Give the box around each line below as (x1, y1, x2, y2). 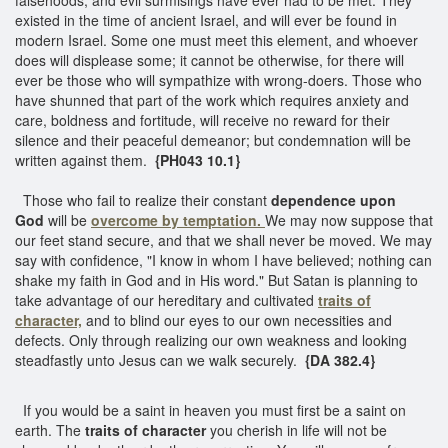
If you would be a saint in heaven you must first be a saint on (15, 399, 406, 420)
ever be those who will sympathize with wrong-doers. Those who (15, 69, 422, 90)
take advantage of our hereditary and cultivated (15, 289, 314, 310)
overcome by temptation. (91, 209, 265, 230)
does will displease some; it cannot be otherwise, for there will (15, 49, 404, 70)
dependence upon (271, 189, 396, 210)
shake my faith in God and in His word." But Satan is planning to (15, 269, 418, 290)
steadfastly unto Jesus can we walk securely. (15, 349, 305, 370)
